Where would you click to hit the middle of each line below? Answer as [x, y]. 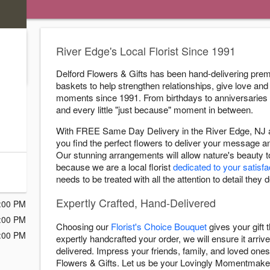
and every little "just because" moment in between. [155, 109]
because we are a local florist [115, 167]
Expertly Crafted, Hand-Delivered [136, 202]
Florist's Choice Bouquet [159, 226]
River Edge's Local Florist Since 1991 [146, 51]
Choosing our [83, 226]
